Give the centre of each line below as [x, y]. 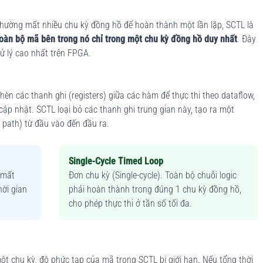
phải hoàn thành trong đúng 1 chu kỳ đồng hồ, [155, 189]
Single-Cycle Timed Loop [116, 161]
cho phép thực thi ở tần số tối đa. [131, 203]
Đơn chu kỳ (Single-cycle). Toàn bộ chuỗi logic [153, 175]
